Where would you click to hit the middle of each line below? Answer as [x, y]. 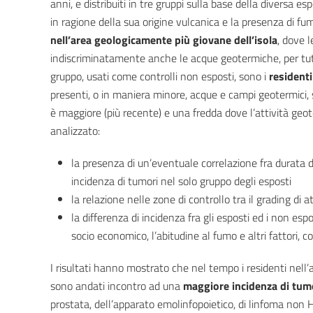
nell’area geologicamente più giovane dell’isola [164, 40]
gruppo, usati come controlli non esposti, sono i [160, 77]
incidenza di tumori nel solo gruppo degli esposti [181, 181]
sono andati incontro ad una [117, 286]
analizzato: [75, 131]
